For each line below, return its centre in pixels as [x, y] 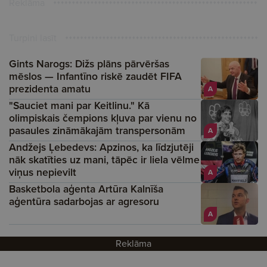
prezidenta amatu [50, 89]
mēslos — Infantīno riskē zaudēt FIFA [95, 76]
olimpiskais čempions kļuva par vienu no [103, 118]
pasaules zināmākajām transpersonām [97, 131]
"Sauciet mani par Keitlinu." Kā [79, 105]
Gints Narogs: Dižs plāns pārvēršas [89, 64]
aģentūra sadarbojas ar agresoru [84, 201]
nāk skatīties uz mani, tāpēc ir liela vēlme [104, 160]
